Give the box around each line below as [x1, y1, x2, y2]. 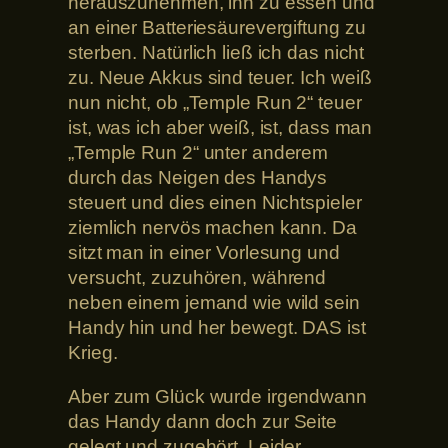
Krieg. [68, 342, 118, 364]
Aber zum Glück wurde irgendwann [68, 385, 367, 407]
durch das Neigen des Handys [68, 167, 328, 189]
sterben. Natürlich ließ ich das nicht [68, 42, 365, 64]
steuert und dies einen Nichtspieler [68, 192, 362, 214]
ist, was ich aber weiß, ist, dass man [68, 117, 373, 139]
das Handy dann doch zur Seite [68, 410, 338, 432]
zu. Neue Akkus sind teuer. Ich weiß [68, 67, 372, 89]
